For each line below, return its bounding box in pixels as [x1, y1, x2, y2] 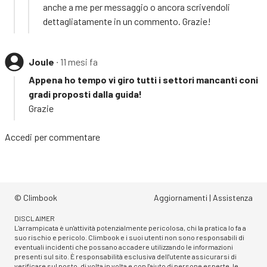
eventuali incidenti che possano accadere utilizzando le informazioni [14, 243, 233, 251]
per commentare [32, 131, 100, 142]
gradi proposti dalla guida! [29, 88, 142, 100]
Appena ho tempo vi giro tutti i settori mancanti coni [29, 73, 258, 85]
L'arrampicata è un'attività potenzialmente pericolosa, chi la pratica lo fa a [14, 223, 246, 232]
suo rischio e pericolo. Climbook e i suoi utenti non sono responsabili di [14, 233, 244, 241]
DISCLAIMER [14, 214, 55, 222]
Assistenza [213, 193, 253, 203]
